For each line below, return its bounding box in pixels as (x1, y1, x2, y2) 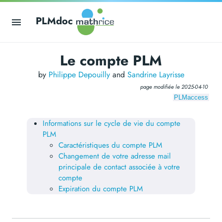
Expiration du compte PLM (58, 183, 143, 194)
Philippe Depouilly (48, 69, 110, 80)
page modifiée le (140, 83, 181, 91)
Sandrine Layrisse (127, 69, 184, 80)
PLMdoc (36, 14, 73, 29)
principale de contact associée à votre (58, 162, 180, 172)
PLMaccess (174, 94, 208, 101)
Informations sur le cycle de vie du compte (43, 118, 181, 129)
